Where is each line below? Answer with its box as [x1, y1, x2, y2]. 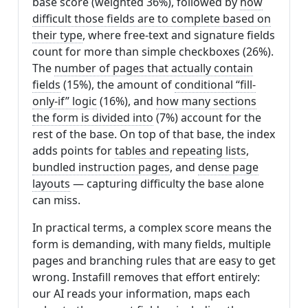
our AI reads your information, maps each [32, 286, 250, 302]
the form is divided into [32, 110, 153, 126]
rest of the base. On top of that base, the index [32, 126, 275, 142]
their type [32, 27, 82, 43]
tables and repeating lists [115, 143, 246, 159]
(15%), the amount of [60, 77, 175, 93]
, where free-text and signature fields [82, 27, 275, 43]
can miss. [32, 192, 80, 208]
